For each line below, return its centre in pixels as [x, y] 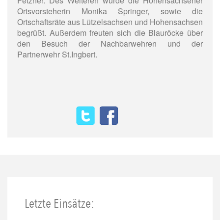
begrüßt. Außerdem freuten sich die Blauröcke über [110, 33]
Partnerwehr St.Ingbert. [57, 55]
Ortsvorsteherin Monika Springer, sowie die [110, 11]
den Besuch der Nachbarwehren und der [110, 44]
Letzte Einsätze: [59, 204]
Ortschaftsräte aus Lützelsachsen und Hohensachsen [110, 22]
